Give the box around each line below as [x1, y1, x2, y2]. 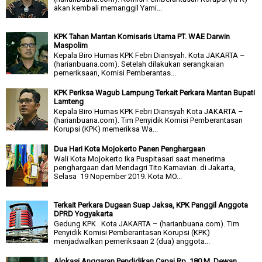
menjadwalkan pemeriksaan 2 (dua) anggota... [54, 237, 211, 246]
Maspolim [54, 40, 88, 50]
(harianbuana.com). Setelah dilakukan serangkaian [54, 60, 225, 69]
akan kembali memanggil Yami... [54, 4, 163, 13]
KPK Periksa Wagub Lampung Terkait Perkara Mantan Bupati [54, 88, 256, 97]
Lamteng [54, 96, 84, 106]
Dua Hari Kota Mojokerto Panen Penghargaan [54, 144, 206, 153]
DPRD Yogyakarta [54, 209, 113, 218]
